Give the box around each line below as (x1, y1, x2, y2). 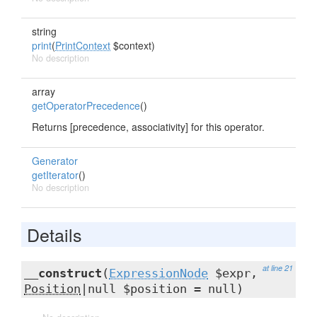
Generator (32, 154, 78, 168)
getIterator (32, 168, 79, 182)
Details (27, 221, 82, 247)
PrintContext (55, 38, 110, 52)
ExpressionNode (109, 266, 208, 280)
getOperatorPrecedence (32, 98, 140, 113)
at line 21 (263, 263, 293, 273)
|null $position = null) (81, 282, 243, 296)
